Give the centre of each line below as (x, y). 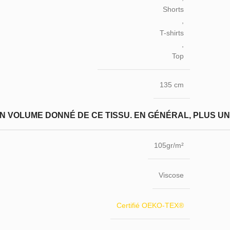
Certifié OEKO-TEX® (150, 206)
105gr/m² (169, 145)
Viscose (171, 175)
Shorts (173, 9)
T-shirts (172, 33)
